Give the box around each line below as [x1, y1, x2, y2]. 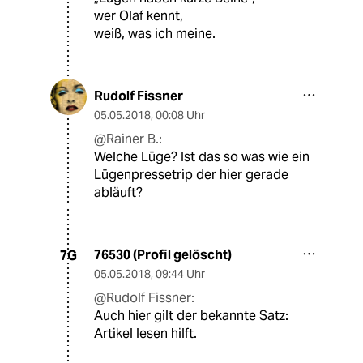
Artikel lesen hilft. [94, 325, 197, 343]
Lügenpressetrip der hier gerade [94, 166, 288, 184]
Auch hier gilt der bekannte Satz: [94, 307, 288, 325]
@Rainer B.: [94, 130, 162, 148]
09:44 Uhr [156, 267, 205, 282]
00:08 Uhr [156, 108, 205, 123]
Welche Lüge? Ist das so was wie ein [94, 148, 310, 166]
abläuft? [94, 184, 143, 202]
